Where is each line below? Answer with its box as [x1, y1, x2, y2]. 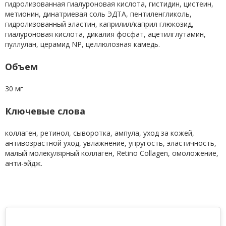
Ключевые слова [5, 105, 85, 117]
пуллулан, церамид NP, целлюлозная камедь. [5, 39, 160, 49]
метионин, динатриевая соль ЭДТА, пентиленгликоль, [5, 9, 192, 19]
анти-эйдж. [5, 158, 42, 168]
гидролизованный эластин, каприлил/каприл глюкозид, [5, 19, 194, 29]
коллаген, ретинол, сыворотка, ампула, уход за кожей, [5, 128, 194, 138]
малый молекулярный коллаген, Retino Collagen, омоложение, [5, 148, 218, 158]
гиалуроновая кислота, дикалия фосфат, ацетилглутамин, [5, 29, 206, 39]
